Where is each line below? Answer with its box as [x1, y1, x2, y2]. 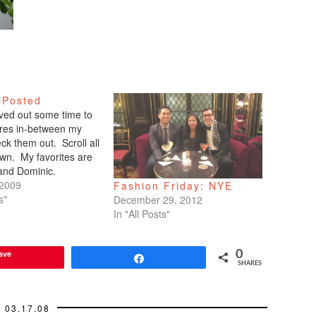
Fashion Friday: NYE [114, 178, 233, 193]
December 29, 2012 [114, 192, 202, 207]
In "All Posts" [114, 206, 170, 221]
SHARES [238, 260, 262, 267]
